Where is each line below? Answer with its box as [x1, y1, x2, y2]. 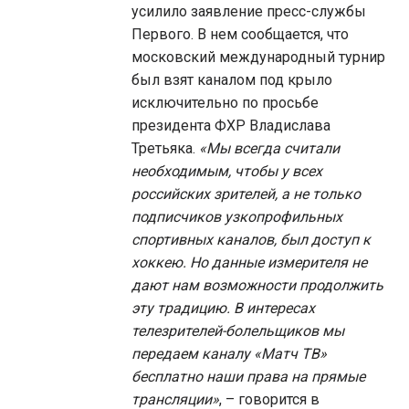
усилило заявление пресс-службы [131, 3, 366, 20]
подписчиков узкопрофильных [131, 208, 342, 225]
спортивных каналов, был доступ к [131, 231, 371, 248]
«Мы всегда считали [199, 140, 340, 157]
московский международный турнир [131, 48, 385, 66]
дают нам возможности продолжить [131, 277, 383, 294]
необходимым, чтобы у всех [131, 163, 322, 180]
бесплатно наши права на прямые [131, 368, 365, 385]
